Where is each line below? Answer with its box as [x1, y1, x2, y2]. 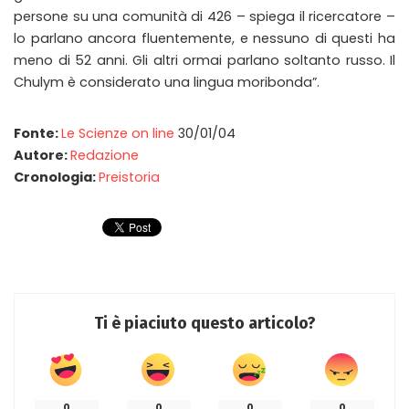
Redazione [70, 146, 139, 164]
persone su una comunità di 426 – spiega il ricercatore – [14, 7, 395, 26]
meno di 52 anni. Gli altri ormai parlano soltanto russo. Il [14, 51, 395, 69]
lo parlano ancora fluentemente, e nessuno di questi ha [14, 29, 395, 47]
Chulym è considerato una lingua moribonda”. [14, 73, 320, 91]
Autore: [14, 146, 70, 164]
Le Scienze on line [61, 124, 174, 142]
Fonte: [14, 124, 61, 142]
